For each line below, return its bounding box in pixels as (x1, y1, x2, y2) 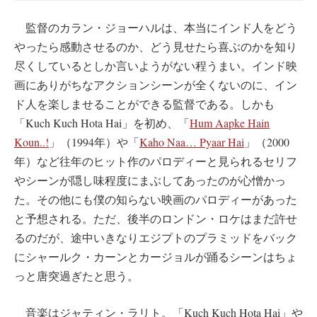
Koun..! (14, 134, 49, 149)
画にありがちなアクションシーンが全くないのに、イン (14, 76, 297, 92)
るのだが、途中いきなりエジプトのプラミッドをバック (14, 229, 297, 245)
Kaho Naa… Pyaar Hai (139, 134, 244, 149)
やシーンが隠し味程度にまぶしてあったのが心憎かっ (14, 172, 286, 188)
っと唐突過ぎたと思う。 (14, 267, 139, 283)
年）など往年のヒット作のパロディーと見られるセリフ (14, 153, 297, 168)
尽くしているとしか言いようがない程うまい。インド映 (14, 57, 297, 73)
